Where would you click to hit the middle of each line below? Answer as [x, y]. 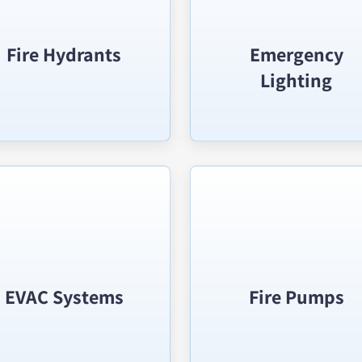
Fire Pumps [296, 297]
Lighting [297, 80]
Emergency [296, 54]
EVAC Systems [64, 297]
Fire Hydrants [64, 54]
